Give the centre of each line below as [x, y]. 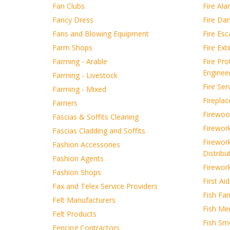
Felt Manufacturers [84, 200]
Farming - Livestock [85, 75]
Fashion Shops [77, 172]
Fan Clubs [69, 6]
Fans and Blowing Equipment [101, 34]
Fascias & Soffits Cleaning [95, 117]
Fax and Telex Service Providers [105, 186]
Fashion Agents [78, 158]
